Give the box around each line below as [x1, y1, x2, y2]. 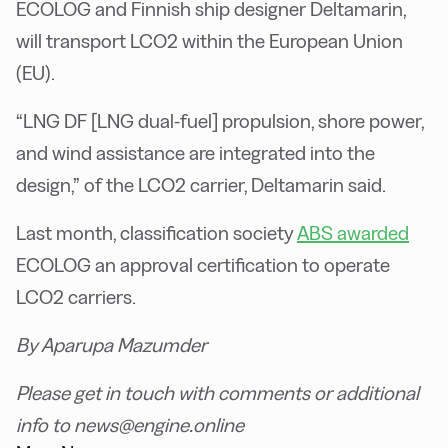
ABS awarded [297, 221, 409, 244]
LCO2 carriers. [16, 285, 136, 308]
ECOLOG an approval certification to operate [16, 253, 390, 276]
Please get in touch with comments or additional [16, 381, 419, 404]
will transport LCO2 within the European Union [16, 29, 403, 52]
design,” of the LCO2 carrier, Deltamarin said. [16, 173, 386, 196]
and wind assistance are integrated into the [16, 141, 375, 164]
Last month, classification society [16, 221, 297, 244]
